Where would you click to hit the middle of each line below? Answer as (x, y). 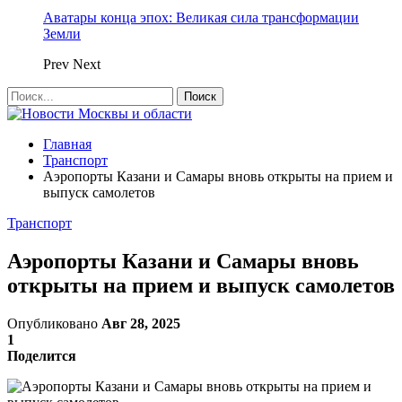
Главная (67, 144)
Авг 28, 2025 (141, 323)
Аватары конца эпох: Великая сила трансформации (201, 17)
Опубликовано (54, 323)
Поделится (42, 355)
